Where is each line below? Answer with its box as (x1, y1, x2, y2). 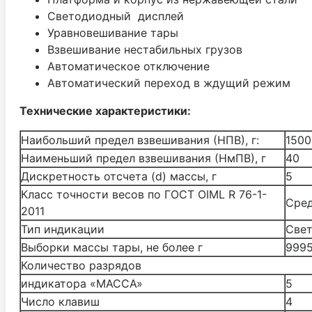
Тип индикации (21, 221, 104, 236)
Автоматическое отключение (47, 58, 210, 73)
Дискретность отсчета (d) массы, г (21, 169, 217, 183)
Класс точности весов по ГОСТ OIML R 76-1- (21, 187, 267, 201)
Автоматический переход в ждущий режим (47, 75, 290, 90)
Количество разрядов (21, 258, 141, 272)
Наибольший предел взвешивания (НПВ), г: (21, 132, 259, 147)
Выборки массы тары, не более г (21, 240, 203, 254)
